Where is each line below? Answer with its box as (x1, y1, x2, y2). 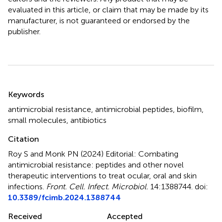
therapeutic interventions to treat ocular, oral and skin (8, 170, 197, 180)
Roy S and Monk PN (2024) (8, 149, 106, 159)
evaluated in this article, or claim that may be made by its (8, 4, 209, 14)
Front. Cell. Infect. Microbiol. (46, 181, 148, 191)
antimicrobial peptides (95, 104, 173, 114)
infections (8, 181, 43, 191)
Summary (7, 80, 59, 95)
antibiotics (70, 115, 107, 125)
